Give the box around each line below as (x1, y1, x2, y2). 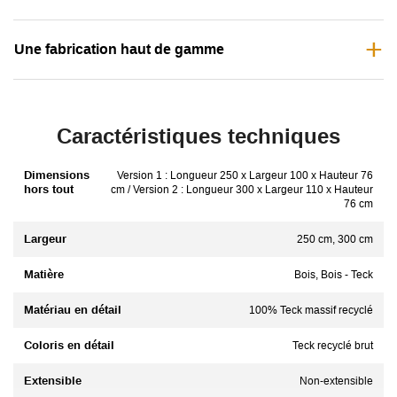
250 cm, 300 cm (297, 232, 373, 245)
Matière (24, 267, 64, 281)
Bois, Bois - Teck (294, 268, 373, 281)
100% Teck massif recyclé (249, 303, 373, 316)
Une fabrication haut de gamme (14, 41, 224, 57)
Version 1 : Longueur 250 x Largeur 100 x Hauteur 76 (117, 168, 373, 182)
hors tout (24, 182, 74, 196)
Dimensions (24, 167, 90, 182)
